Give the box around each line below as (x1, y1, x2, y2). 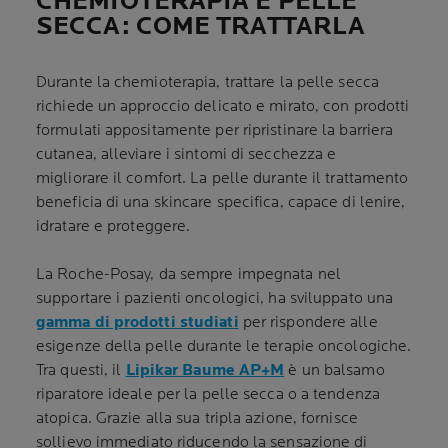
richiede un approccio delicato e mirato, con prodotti (36, 97, 410, 116)
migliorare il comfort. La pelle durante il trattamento (36, 169, 409, 188)
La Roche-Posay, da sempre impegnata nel (36, 265, 341, 284)
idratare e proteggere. (36, 217, 191, 236)
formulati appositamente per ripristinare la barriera (36, 121, 394, 140)
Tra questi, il (36, 361, 126, 380)
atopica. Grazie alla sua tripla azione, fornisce (36, 409, 358, 428)
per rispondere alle (238, 313, 378, 332)
